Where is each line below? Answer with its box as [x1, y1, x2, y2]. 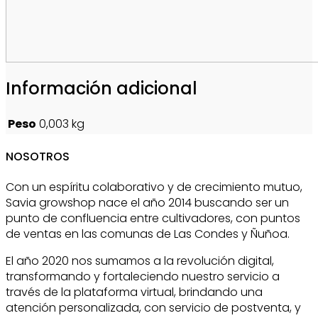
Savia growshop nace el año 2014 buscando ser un [6, 194, 289, 212]
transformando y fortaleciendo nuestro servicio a [6, 268, 280, 285]
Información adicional [6, 76, 197, 100]
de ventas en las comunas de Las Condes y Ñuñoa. [6, 226, 290, 243]
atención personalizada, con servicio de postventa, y [6, 300, 301, 317]
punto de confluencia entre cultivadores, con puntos [6, 210, 300, 227]
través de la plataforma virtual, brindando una [6, 284, 263, 301]
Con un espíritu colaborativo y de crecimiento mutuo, [6, 179, 302, 196]
